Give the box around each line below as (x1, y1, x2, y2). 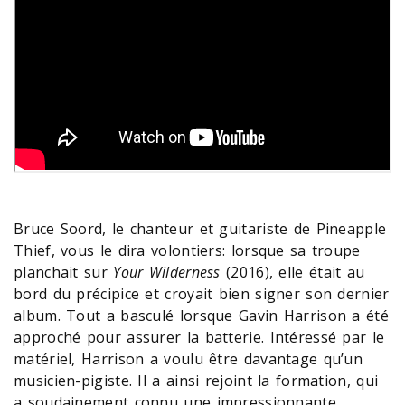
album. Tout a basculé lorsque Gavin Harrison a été (14, 305, 389, 325)
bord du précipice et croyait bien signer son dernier (14, 283, 390, 304)
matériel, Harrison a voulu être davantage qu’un (14, 348, 363, 369)
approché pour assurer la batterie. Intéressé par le (14, 326, 385, 347)
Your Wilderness (113, 261, 221, 282)
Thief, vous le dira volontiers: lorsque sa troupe (14, 240, 361, 260)
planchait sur (14, 261, 114, 282)
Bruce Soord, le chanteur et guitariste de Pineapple (14, 218, 387, 239)
